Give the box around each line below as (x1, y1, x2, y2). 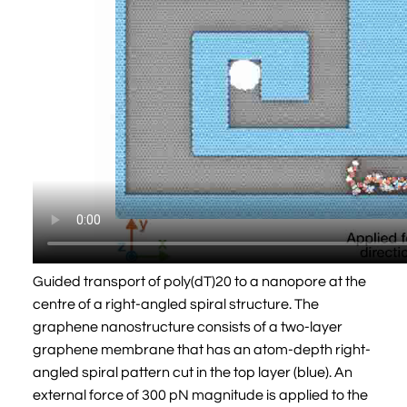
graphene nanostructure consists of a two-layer (33, 319, 342, 334)
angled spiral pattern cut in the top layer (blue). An (33, 364, 352, 380)
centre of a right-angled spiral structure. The (33, 296, 319, 312)
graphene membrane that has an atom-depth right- (33, 342, 371, 357)
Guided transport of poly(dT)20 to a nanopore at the (33, 273, 366, 289)
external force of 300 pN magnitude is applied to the (33, 387, 368, 402)
